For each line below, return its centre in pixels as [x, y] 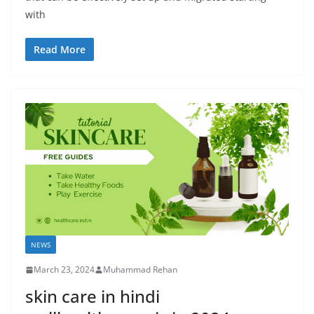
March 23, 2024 [64, 270]
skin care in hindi [93, 296]
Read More [60, 50]
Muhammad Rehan [140, 270]
